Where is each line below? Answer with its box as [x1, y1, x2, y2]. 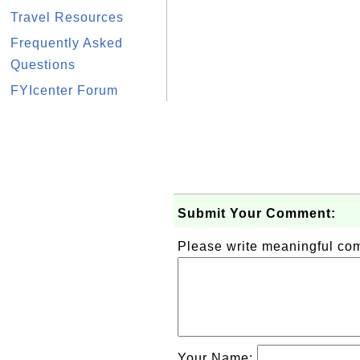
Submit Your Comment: [178, 207, 336, 220]
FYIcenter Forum [10, 84, 118, 97]
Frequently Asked [10, 36, 123, 50]
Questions [10, 58, 76, 72]
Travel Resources [10, 10, 124, 24]
